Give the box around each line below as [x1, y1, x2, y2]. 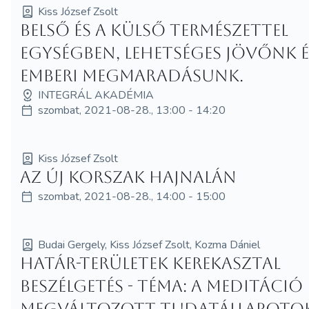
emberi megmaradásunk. [20, 66, 244, 86]
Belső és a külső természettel [20, 20, 289, 40]
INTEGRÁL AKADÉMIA [38, 87, 154, 103]
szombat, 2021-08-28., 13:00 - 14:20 [38, 102, 226, 118]
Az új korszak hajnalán [20, 167, 237, 187]
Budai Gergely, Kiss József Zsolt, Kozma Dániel [38, 237, 261, 252]
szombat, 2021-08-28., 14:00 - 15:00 [38, 188, 226, 204]
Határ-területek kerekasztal [20, 253, 281, 273]
